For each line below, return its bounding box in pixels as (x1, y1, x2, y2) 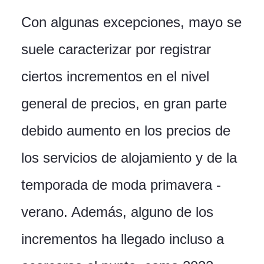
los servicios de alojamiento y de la (21, 150, 237, 166)
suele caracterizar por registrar (21, 41, 211, 58)
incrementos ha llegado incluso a (21, 231, 224, 247)
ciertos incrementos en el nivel (21, 68, 209, 85)
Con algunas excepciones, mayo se (21, 14, 242, 31)
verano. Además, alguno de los (21, 204, 213, 220)
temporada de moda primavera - (21, 177, 221, 193)
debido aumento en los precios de (21, 123, 230, 139)
